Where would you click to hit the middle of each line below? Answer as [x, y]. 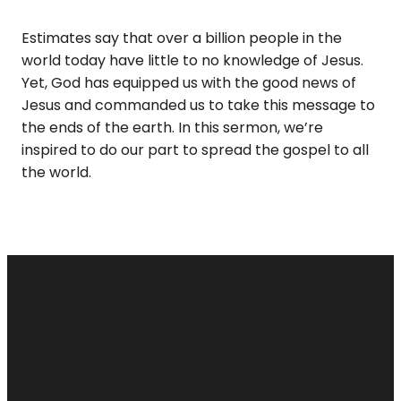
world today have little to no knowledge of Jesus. [192, 60]
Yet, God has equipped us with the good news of [189, 82]
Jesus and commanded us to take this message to [198, 105]
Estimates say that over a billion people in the [182, 38]
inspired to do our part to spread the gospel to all [195, 149]
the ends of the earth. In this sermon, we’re [172, 127]
